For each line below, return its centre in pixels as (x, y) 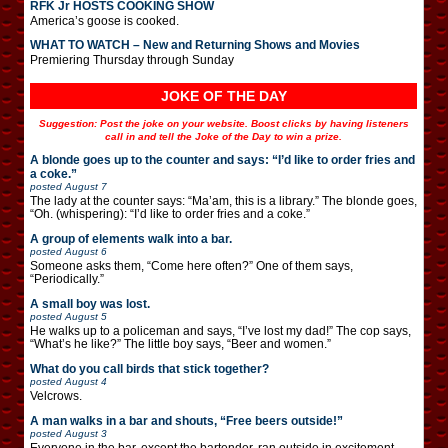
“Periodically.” (67, 278)
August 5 (86, 316)
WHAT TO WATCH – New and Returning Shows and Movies (195, 44)
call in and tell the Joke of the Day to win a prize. (223, 136)
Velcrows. (56, 395)
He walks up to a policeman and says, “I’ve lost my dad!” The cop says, (220, 330)
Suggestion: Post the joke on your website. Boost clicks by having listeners (223, 123)
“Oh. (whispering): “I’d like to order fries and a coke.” (170, 213)
